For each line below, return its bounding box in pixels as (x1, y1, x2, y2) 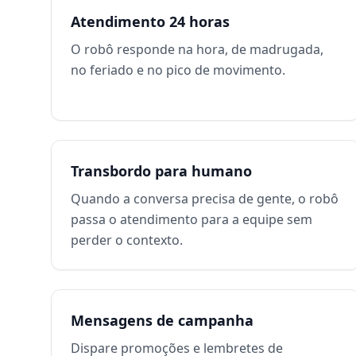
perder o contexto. (71, 231, 183, 249)
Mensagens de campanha (71, 311, 253, 330)
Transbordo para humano (71, 161, 252, 180)
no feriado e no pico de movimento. (71, 61, 285, 79)
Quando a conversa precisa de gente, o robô (71, 190, 339, 207)
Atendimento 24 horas (71, 12, 230, 31)
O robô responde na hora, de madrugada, (71, 41, 323, 58)
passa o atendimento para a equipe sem (71, 211, 312, 228)
